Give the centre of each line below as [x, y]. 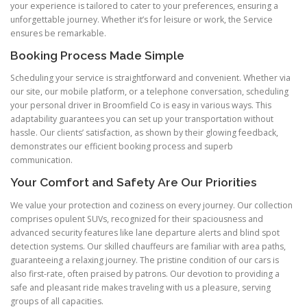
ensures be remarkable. [58, 34]
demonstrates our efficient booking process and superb [122, 147]
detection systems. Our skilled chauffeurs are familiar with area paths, [148, 246]
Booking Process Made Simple [97, 56]
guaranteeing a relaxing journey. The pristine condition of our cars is [145, 260]
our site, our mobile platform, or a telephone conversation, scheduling [149, 92]
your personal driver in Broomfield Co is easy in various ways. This [141, 106]
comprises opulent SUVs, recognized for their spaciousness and [137, 219]
